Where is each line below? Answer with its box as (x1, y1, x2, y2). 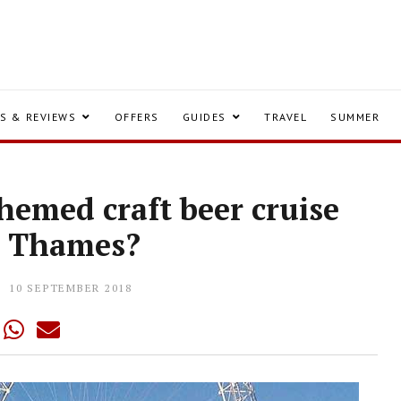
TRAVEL (264, 110, 307, 124)
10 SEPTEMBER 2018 (9, 281, 132, 294)
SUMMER (330, 110, 380, 124)
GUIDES (182, 110, 226, 124)
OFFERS (114, 110, 159, 124)
